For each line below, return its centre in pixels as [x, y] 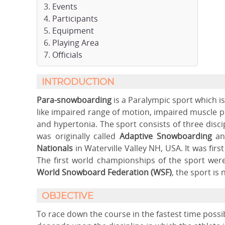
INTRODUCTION [78, 82]
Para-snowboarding [74, 100]
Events [65, 7]
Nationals [55, 148]
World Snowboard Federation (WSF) [104, 172]
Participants [75, 19]
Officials [67, 55]
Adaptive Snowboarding [166, 136]
